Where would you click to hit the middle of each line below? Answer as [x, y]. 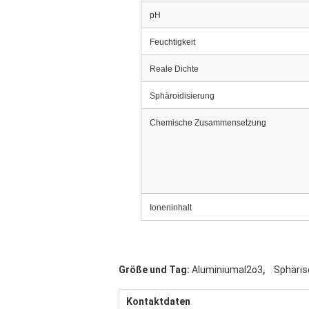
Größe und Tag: [154, 270]
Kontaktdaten [158, 301]
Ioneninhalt [171, 208]
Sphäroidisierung [182, 96]
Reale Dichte [174, 69]
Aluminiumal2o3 [227, 270]
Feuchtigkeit [172, 42]
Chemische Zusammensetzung [208, 123]
